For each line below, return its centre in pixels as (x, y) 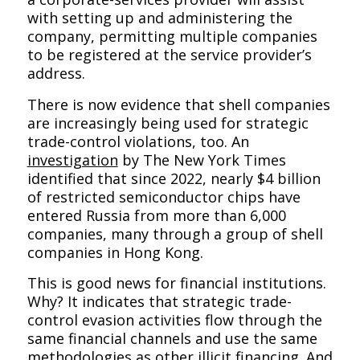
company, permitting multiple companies (172, 37)
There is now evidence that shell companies (178, 104)
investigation (72, 160)
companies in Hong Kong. (115, 252)
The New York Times (214, 160)
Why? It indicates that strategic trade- (159, 301)
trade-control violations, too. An (138, 141)
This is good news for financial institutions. (176, 282)
